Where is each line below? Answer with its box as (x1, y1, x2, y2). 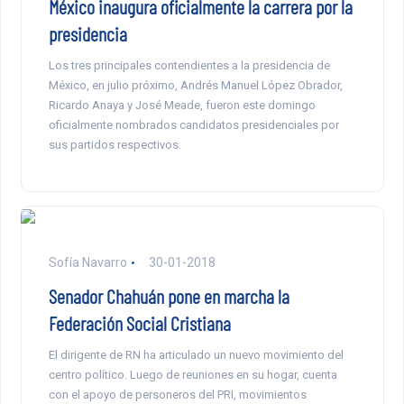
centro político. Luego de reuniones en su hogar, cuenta (48, 368, 337, 382)
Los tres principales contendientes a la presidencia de (48, 59, 330, 73)
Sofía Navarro (48, 255, 127, 271)
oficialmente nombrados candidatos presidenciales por (48, 118, 339, 133)
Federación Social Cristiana (48, 311, 231, 335)
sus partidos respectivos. (48, 138, 181, 152)
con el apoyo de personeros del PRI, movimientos (48, 388, 307, 402)
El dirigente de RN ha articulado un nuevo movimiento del (48, 348, 344, 363)
